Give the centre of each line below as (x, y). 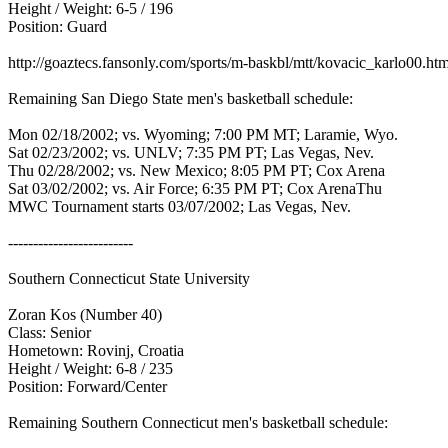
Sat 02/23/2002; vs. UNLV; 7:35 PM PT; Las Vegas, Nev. (193, 152)
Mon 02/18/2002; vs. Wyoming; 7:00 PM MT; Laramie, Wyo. (205, 134)
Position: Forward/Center (89, 386)
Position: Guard (59, 26)
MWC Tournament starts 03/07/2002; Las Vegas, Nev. (181, 206)
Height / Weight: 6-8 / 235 (92, 368)
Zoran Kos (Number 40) (87, 314)
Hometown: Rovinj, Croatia (98, 350)
